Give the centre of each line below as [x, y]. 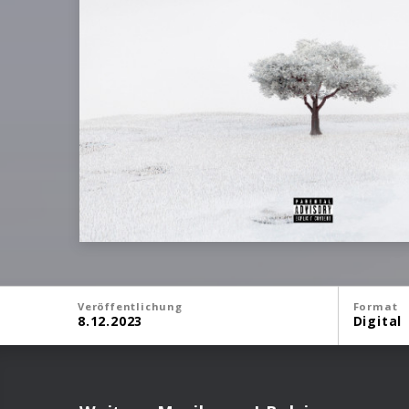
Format [375, 306]
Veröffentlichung [130, 306]
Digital [378, 321]
